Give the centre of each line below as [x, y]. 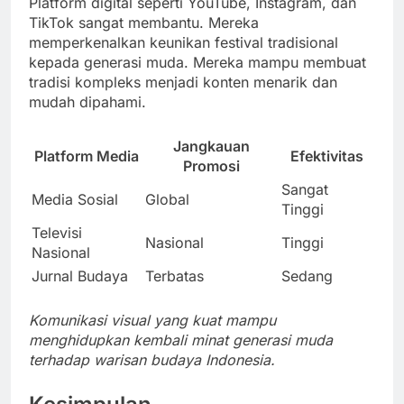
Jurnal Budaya [80, 275]
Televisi [57, 232]
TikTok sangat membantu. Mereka [144, 22]
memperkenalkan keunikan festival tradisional [184, 42]
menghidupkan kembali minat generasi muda [181, 340]
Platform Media [87, 156]
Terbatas [174, 275]
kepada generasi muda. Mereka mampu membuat [197, 62]
